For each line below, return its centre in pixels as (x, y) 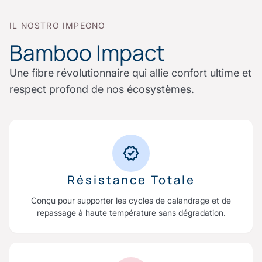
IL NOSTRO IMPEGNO (58, 25)
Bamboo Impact (87, 52)
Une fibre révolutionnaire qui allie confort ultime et (130, 73)
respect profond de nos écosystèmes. (102, 89)
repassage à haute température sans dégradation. (131, 212)
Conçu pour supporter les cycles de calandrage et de (131, 200)
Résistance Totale (131, 180)
